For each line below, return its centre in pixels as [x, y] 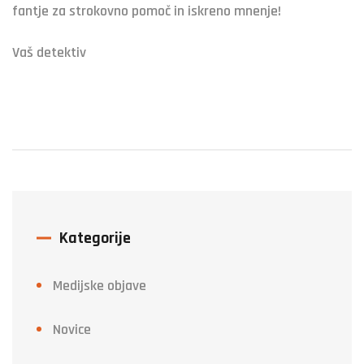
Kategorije [95, 238]
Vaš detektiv [49, 53]
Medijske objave [100, 286]
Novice [72, 330]
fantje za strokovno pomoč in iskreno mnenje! [147, 11]
